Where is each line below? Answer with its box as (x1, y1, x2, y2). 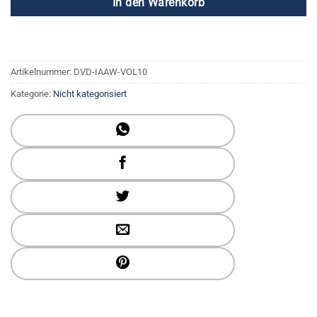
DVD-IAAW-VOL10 (74, 66, 147, 77)
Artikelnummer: (11, 66, 74, 77)
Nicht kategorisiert (53, 88, 127, 99)
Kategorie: (11, 88, 53, 99)
